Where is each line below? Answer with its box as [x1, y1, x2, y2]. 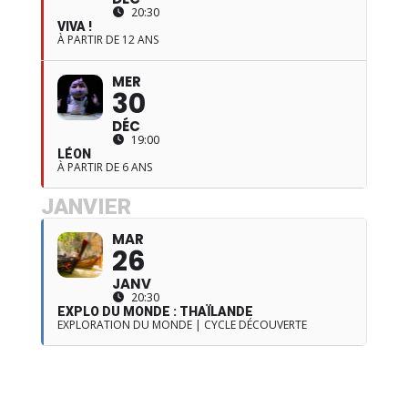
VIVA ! [56, 18, 92, 34]
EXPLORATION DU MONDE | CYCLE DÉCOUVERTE [56, 316, 307, 332]
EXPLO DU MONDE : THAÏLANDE [56, 303, 253, 319]
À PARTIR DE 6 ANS [56, 158, 152, 175]
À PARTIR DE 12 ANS [56, 31, 158, 47]
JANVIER [40, 193, 131, 219]
